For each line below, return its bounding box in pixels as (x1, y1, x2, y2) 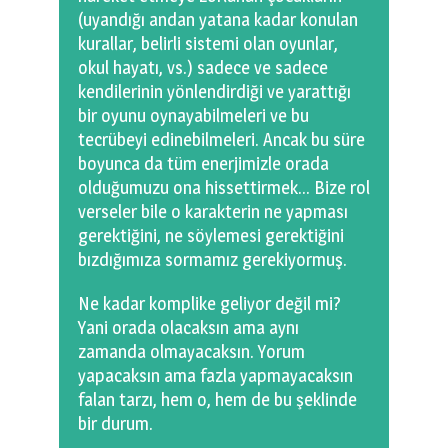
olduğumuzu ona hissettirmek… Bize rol (78, 177, 370, 199)
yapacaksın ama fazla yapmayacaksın (78, 365, 353, 387)
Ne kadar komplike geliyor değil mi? (78, 293, 341, 315)
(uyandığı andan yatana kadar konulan (78, 9, 358, 31)
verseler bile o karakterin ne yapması (78, 201, 348, 223)
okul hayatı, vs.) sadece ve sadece (78, 57, 328, 79)
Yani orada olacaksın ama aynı (78, 317, 299, 339)
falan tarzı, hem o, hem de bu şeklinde (78, 389, 357, 411)
